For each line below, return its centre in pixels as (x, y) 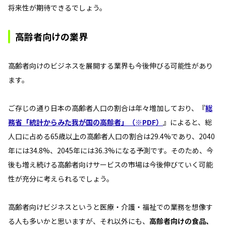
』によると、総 (187, 122)
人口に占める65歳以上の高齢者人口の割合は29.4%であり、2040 (111, 136)
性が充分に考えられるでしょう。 (61, 178)
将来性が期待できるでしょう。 (57, 7)
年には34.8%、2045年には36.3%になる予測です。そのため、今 (111, 150)
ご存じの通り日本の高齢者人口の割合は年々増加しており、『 (107, 108)
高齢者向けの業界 (51, 36)
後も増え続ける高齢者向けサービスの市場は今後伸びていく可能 (110, 164)
